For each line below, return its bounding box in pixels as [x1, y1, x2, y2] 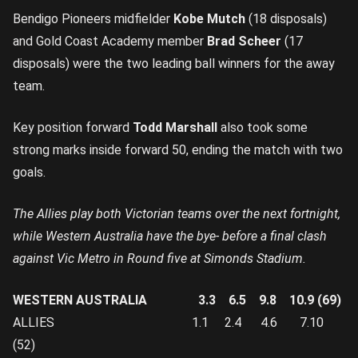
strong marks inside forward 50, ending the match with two [13, 142, 343, 157]
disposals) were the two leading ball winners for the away [13, 56, 335, 71]
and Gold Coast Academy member [13, 34, 207, 49]
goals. [13, 165, 46, 180]
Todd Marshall [133, 120, 217, 135]
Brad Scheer [207, 34, 281, 49]
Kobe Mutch [173, 11, 245, 26]
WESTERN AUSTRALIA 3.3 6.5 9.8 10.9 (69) [13, 292, 341, 308]
